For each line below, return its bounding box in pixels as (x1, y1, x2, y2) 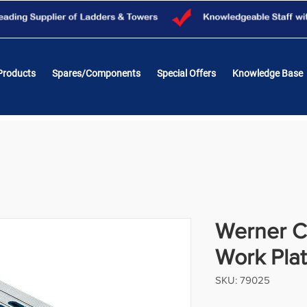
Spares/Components (52, 68, 140, 79)
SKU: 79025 (215, 274, 270, 286)
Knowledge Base (232, 68, 303, 79)
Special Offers (157, 68, 216, 79)
